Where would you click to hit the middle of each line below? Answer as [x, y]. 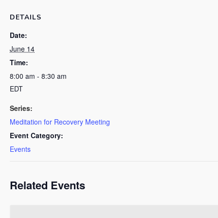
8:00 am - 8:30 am [38, 76]
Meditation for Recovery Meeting [60, 121]
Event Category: [36, 135]
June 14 [22, 48]
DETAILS [26, 17]
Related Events [47, 185]
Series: [21, 108]
